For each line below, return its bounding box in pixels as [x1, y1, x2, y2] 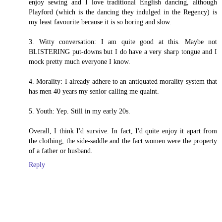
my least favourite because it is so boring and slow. [29, 17, 171, 26]
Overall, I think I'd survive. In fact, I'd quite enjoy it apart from [29, 126, 217, 135]
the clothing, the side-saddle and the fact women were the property [29, 136, 217, 145]
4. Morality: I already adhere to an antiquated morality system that [29, 77, 217, 85]
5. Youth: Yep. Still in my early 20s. [29, 107, 130, 115]
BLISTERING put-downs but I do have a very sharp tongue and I [29, 47, 217, 55]
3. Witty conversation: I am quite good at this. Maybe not [29, 37, 217, 46]
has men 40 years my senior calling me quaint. [29, 87, 159, 95]
